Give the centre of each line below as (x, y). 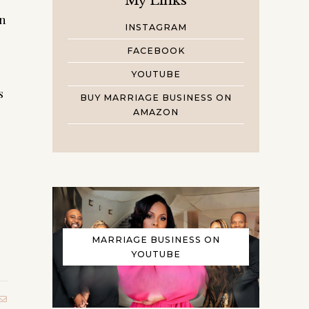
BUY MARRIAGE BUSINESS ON (156, 97)
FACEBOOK (156, 50)
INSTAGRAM (156, 27)
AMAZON (156, 112)
